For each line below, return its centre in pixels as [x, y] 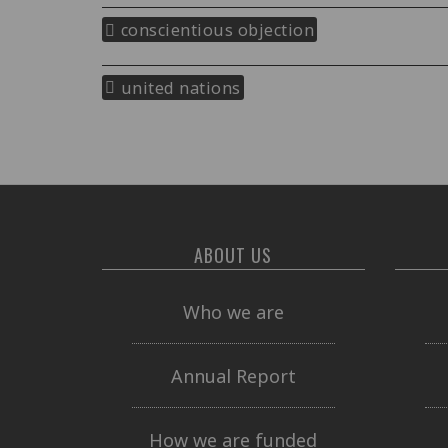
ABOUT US [233, 255]
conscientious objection [217, 29]
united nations [180, 87]
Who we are [233, 311]
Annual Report [233, 375]
